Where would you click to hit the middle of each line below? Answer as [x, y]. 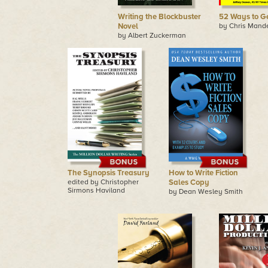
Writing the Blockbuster [159, 17]
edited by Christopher [103, 182]
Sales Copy [189, 182]
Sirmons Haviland [96, 190]
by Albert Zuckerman [152, 35]
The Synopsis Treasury [108, 173]
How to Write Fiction [203, 173]
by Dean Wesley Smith [205, 191]
